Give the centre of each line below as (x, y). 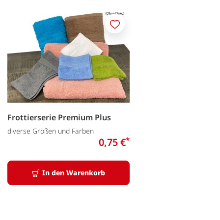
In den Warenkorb (74, 172)
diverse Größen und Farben (51, 131)
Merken (127, 29)
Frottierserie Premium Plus (59, 117)
